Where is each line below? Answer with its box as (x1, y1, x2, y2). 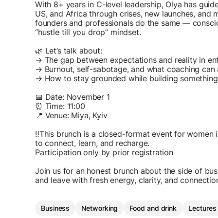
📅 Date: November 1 (35, 92, 110, 102)
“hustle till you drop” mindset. (35, 27, 141, 37)
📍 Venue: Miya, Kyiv (35, 110, 108, 121)
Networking (81, 204, 118, 213)
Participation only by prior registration (35, 147, 173, 158)
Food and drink (129, 204, 177, 213)
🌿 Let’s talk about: (35, 46, 102, 56)
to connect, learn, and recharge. (35, 138, 150, 148)
